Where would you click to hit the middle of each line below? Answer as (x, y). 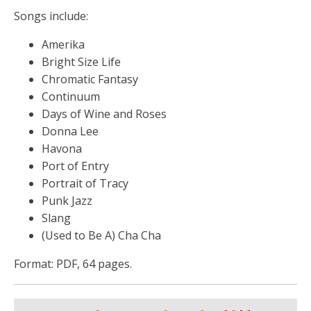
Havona (62, 148)
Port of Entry (75, 166)
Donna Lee (70, 131)
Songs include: (51, 16)
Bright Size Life (81, 61)
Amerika (63, 44)
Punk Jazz (67, 200)
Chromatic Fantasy (90, 79)
